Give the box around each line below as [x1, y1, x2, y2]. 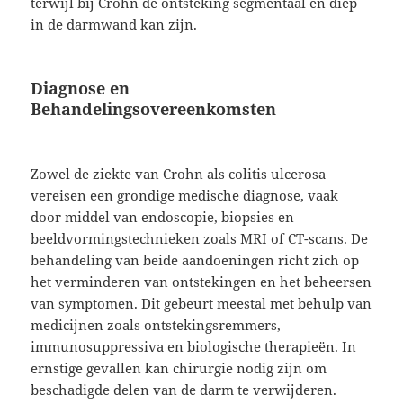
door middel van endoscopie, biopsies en [31, 208, 295, 227]
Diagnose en [31, 77, 130, 100]
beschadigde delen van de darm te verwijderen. [31, 381, 337, 399]
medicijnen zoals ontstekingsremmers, [31, 316, 282, 335]
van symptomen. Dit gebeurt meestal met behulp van [31, 294, 372, 313]
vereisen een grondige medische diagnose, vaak [31, 186, 339, 205]
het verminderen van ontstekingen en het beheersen [31, 273, 372, 291]
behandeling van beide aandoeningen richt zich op [31, 251, 360, 270]
